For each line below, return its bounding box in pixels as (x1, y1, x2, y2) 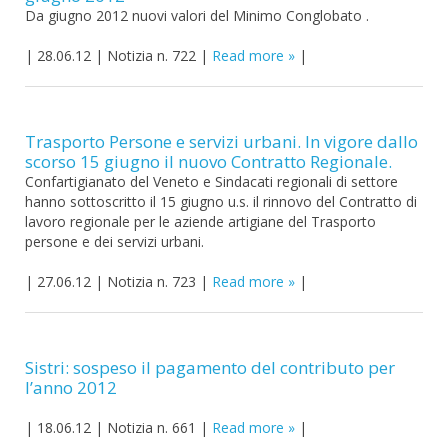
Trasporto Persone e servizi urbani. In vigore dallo (25, 130, 418, 153)
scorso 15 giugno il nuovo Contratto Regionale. (25, 150, 392, 173)
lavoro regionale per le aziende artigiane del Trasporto (25, 212, 376, 231)
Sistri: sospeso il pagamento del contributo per (25, 356, 395, 379)
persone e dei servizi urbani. (25, 232, 204, 251)
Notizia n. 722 (107, 46, 196, 65)
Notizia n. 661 (107, 418, 196, 437)
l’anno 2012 (25, 376, 117, 399)
